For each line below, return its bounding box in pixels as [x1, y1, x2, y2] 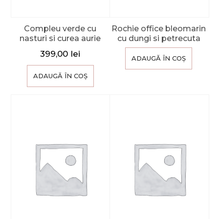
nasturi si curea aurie [20, 34, 101, 44]
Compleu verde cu [24, 24, 97, 34]
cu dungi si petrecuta [117, 34, 200, 44]
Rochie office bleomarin [111, 24, 206, 34]
